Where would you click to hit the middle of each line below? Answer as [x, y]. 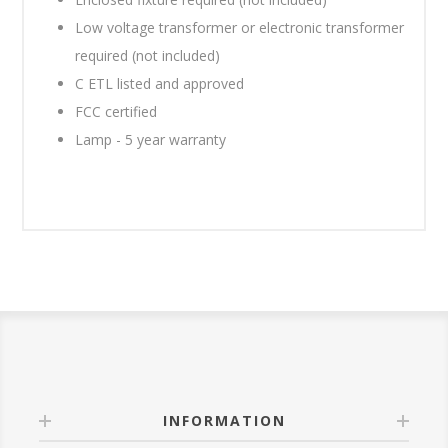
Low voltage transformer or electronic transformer [240, 27]
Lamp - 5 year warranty [151, 139]
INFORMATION [224, 420]
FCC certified [116, 111]
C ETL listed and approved [160, 83]
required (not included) [148, 55]
